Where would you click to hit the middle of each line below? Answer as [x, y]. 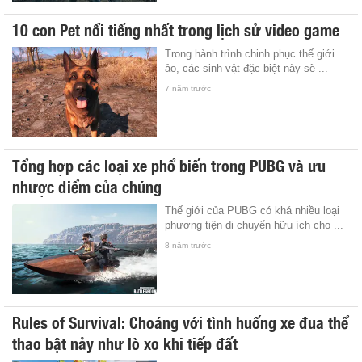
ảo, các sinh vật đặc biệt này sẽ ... [247, 68]
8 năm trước [188, 245]
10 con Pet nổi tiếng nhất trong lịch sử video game [176, 29]
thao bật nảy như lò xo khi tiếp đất [125, 342]
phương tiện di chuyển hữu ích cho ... [255, 225]
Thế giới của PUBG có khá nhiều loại [253, 210]
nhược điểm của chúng [87, 185]
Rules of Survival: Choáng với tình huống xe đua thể [180, 321]
